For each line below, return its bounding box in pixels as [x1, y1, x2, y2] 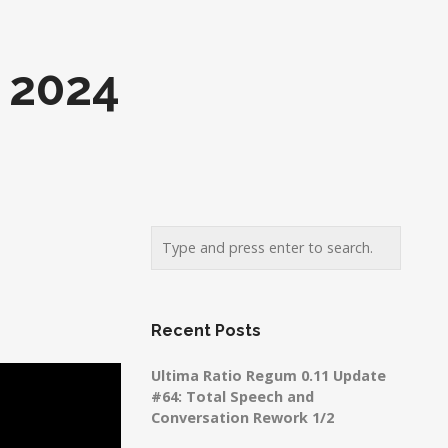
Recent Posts [151, 321, 261, 340]
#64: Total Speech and [151, 387, 314, 406]
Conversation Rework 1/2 [151, 408, 334, 427]
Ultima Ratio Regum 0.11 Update [151, 366, 386, 385]
